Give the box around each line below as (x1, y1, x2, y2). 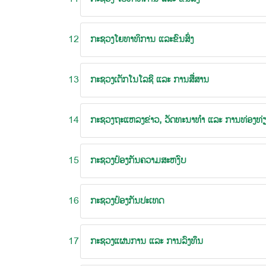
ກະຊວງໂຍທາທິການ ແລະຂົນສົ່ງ (90, 33, 194, 46)
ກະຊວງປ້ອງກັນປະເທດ (90, 194, 164, 208)
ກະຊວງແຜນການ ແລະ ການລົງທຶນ (90, 235, 203, 248)
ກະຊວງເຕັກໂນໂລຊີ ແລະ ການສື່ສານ (90, 73, 209, 87)
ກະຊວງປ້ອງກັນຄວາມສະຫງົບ (90, 154, 186, 167)
